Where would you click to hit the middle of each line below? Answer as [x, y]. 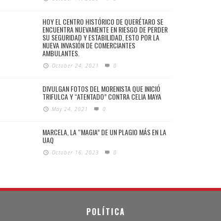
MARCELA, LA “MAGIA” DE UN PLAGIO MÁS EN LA [104, 132]
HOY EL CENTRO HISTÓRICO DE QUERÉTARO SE [103, 22]
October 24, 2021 [76, 66]
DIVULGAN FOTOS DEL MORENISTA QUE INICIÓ [101, 89]
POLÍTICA [106, 212]
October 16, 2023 [76, 153]
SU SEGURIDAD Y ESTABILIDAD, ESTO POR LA [101, 37]
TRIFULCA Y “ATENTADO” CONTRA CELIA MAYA [102, 97]
